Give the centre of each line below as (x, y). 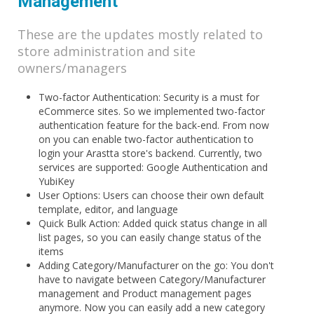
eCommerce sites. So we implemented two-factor (152, 111)
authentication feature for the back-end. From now (154, 125)
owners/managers (72, 68)
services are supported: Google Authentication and (153, 167)
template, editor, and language (108, 209)
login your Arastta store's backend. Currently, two (150, 153)
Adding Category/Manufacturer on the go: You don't (156, 265)
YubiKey (56, 181)
